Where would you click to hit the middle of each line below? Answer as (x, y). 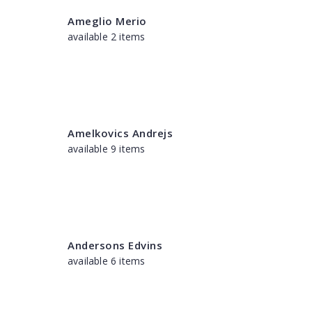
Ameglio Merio (107, 21)
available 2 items (107, 37)
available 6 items (107, 261)
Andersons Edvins (115, 245)
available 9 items (107, 149)
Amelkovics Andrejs (120, 133)
